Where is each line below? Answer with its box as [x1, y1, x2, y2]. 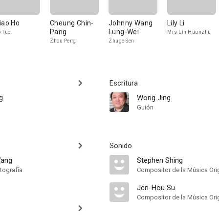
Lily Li [167, 19, 185, 27]
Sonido [109, 141, 132, 150]
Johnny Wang [109, 19, 153, 27]
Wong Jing [137, 93, 171, 102]
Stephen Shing [137, 156, 183, 165]
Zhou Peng [50, 38, 76, 44]
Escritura [109, 79, 138, 88]
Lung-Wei [109, 28, 139, 36]
